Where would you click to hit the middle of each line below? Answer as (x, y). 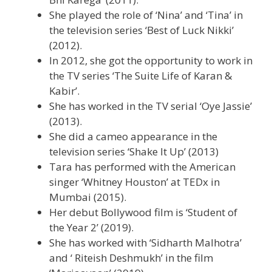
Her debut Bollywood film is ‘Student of (143, 212)
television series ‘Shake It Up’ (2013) (134, 151)
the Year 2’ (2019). (91, 227)
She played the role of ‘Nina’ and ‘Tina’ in (146, 15)
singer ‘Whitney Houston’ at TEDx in (134, 182)
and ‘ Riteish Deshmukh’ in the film (131, 257)
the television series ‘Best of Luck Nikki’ (141, 30)
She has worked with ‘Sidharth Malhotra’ (145, 242)
